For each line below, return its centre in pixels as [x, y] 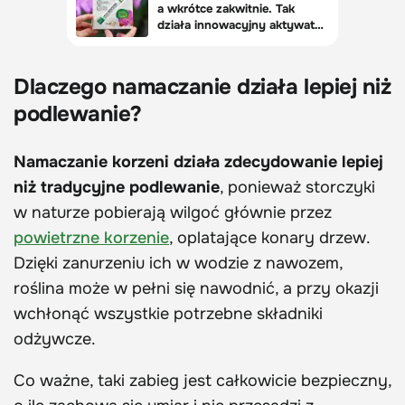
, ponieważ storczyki [297, 188]
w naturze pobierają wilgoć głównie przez [173, 213]
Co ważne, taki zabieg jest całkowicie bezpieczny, [202, 381]
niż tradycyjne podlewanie [117, 188]
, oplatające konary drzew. [269, 238]
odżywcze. [55, 339]
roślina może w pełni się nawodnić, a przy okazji [196, 289]
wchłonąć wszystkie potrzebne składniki [168, 314]
